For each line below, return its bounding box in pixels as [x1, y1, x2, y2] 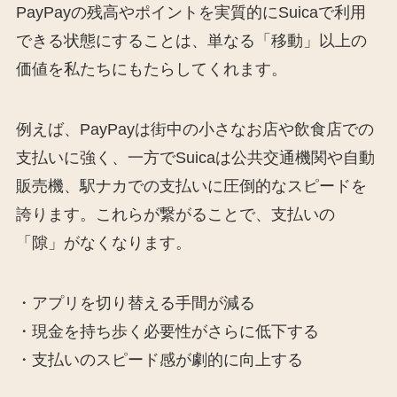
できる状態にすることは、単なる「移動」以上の [15, 32, 367, 51]
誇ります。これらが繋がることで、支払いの [15, 206, 335, 224]
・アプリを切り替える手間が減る [15, 293, 255, 312]
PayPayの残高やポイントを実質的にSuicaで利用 [15, 4, 366, 22]
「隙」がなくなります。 [15, 234, 191, 253]
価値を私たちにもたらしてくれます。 [15, 60, 287, 79]
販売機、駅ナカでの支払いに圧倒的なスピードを [15, 177, 367, 196]
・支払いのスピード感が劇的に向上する [15, 350, 303, 369]
